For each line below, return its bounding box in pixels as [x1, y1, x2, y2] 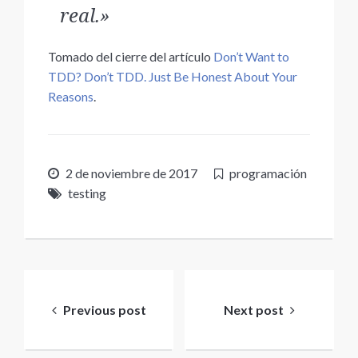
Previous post [62, 302, 146, 317]
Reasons [48, 89, 93, 104]
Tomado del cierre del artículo [48, 49, 213, 64]
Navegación [23, 268, 167, 301]
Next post [224, 302, 284, 317]
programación [229, 165, 307, 181]
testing [68, 185, 106, 201]
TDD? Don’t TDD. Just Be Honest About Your [48, 69, 297, 84]
